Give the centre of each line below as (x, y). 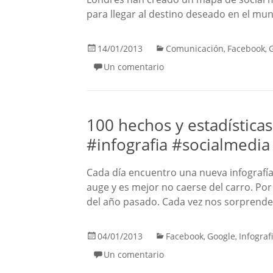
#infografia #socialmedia (178, 144)
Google (221, 236)
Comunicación (195, 48)
